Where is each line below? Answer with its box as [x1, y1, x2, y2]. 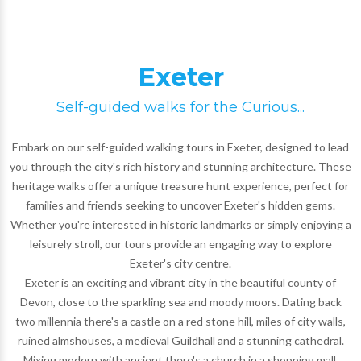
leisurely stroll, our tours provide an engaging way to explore [29, 237, 332, 251]
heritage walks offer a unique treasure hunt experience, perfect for [12, 179, 349, 193]
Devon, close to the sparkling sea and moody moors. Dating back [19, 295, 342, 309]
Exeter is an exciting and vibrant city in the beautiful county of [25, 276, 336, 289]
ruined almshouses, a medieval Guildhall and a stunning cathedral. [17, 334, 344, 347]
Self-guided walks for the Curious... [56, 98, 305, 116]
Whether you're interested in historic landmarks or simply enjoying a [10, 218, 351, 231]
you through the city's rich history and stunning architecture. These [10, 160, 351, 173]
